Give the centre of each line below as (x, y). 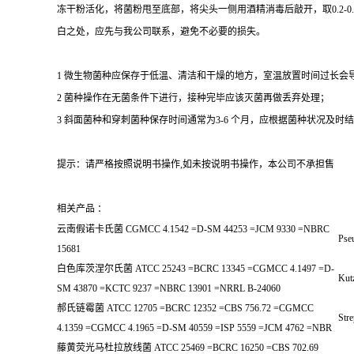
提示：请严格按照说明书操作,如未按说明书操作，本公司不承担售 (196, 164)
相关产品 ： (82, 209)
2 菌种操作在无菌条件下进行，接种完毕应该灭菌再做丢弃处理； (193, 98)
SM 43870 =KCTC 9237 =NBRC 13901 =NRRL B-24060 (169, 288)
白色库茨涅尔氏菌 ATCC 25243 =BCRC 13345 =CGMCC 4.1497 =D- (196, 269)
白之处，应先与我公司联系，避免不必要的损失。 (161, 32)
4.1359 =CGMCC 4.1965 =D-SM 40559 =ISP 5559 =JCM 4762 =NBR (194, 328)
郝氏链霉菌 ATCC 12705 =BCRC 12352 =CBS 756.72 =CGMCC (185, 308)
